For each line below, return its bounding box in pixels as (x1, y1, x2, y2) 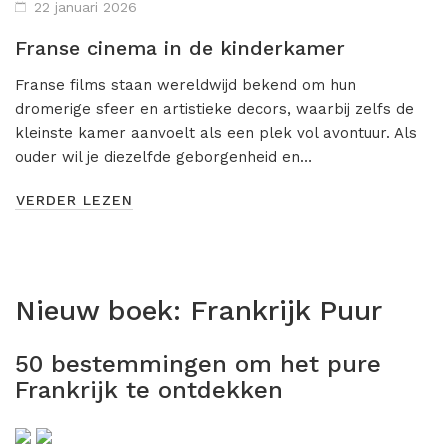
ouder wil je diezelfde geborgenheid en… (15, 147, 312, 166)
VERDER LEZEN (16, 191, 133, 208)
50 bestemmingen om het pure (15, 349, 381, 378)
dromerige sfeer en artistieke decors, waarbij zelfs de (15, 99, 414, 118)
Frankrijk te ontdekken (15, 375, 283, 404)
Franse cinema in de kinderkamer (15, 35, 345, 60)
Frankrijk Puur (190, 293, 382, 327)
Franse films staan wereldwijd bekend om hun (15, 75, 356, 94)
